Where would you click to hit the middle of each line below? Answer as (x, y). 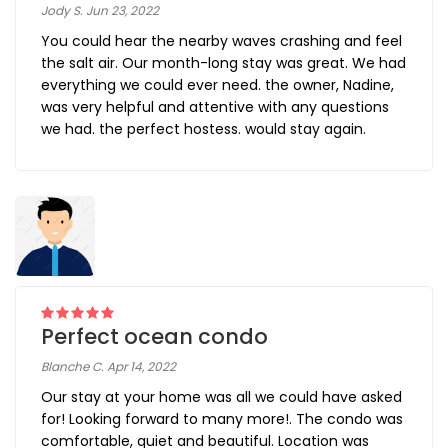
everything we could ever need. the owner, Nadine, (217, 85)
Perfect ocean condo (154, 337)
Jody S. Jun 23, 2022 (100, 11)
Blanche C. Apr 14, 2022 (108, 367)
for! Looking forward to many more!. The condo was (222, 419)
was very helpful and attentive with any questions (215, 107)
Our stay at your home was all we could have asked (221, 397)
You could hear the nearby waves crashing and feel (221, 41)
